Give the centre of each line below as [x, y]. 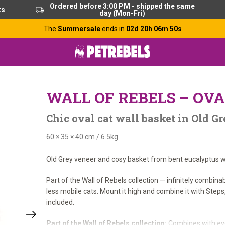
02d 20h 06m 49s [154, 29]
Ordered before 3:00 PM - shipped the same [122, 6]
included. [60, 202]
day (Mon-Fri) [122, 13]
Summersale [80, 29]
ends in [114, 29]
